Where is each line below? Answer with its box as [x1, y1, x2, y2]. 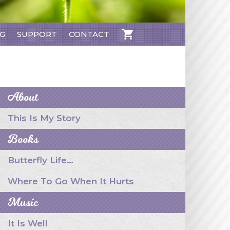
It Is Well [8, 218, 48, 228]
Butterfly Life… [8, 155, 73, 165]
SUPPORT [17, 29, 57, 39]
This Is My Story [8, 113, 81, 123]
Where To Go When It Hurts [8, 176, 134, 186]
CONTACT [69, 29, 109, 39]
